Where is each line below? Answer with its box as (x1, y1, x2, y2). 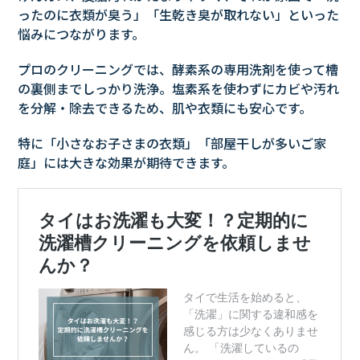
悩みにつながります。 (18, 24, 145, 44)
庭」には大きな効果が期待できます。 (18, 153, 235, 173)
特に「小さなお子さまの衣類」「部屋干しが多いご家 (18, 133, 327, 153)
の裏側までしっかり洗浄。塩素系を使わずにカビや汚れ (18, 79, 340, 99)
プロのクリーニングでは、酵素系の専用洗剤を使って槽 (18, 59, 339, 80)
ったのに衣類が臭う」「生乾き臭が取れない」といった (18, 5, 340, 25)
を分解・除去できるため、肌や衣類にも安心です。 (18, 98, 313, 118)
